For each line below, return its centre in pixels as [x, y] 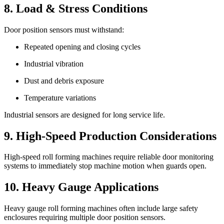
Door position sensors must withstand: [64, 29]
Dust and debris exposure [64, 80]
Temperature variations [60, 97]
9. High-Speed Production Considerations [110, 136]
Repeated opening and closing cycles [82, 46]
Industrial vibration [54, 63]
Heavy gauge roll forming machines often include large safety [101, 208]
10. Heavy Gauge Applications [81, 187]
